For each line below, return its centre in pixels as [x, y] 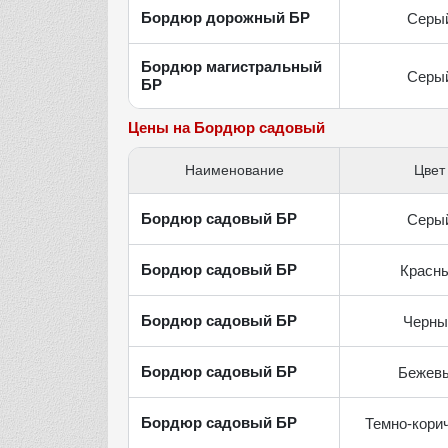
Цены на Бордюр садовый [226, 128]
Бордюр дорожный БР [225, 18]
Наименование [234, 170]
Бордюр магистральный [231, 67]
